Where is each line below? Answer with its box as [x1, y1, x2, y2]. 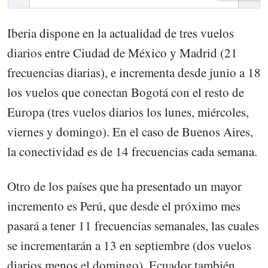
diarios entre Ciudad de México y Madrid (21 [7, 44, 237, 61]
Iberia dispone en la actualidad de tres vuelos [7, 24, 234, 41]
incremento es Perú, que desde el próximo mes [7, 197, 240, 214]
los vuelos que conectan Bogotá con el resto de [7, 83, 244, 100]
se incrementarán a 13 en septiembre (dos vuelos [7, 236, 251, 254]
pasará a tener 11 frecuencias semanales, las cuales [7, 217, 259, 234]
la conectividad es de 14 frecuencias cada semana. [7, 142, 257, 160]
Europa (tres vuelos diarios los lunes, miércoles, [7, 103, 249, 120]
